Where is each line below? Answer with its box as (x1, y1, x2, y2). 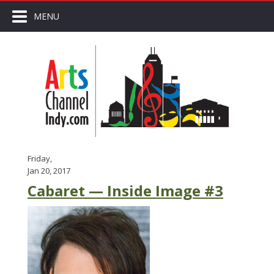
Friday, (28, 153, 52, 164)
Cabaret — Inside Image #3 (28, 180, 223, 201)
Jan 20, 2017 (28, 165, 70, 176)
